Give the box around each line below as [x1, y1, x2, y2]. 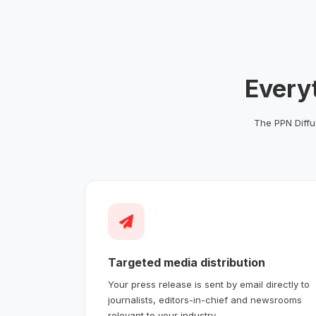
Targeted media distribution [108, 255, 265, 269]
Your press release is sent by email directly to [108, 278, 310, 290]
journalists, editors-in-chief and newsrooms [108, 293, 302, 305]
